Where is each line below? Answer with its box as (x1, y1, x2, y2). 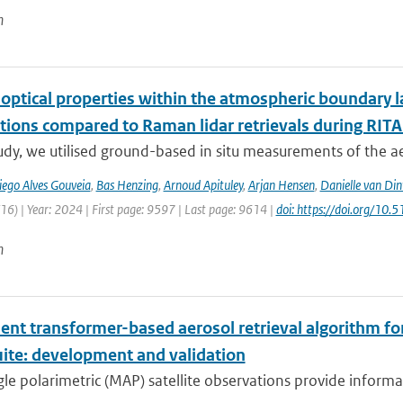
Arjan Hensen (247, 176, 315, 193)
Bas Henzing (95, 176, 158, 193)
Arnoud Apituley (163, 176, 243, 193)
